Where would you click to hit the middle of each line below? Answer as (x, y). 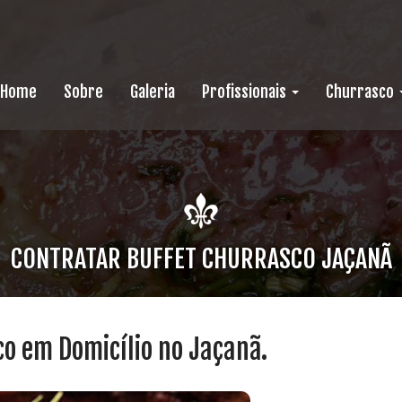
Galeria (153, 92)
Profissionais (246, 92)
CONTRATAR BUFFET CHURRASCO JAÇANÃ (201, 259)
